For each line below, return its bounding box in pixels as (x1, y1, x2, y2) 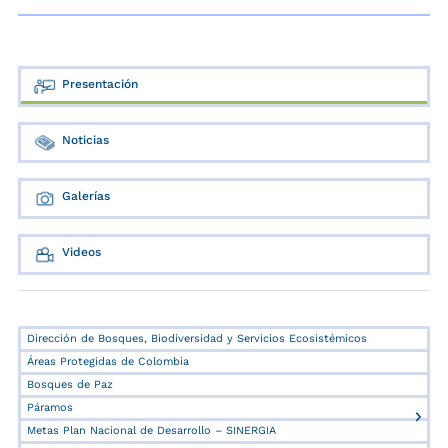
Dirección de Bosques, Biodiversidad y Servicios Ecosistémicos (27, 332, 367, 346)
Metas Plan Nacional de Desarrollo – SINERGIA (27, 424, 276, 438)
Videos (62, 245, 101, 260)
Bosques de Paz (27, 378, 113, 392)
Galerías (62, 189, 110, 204)
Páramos (27, 401, 73, 415)
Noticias (62, 133, 109, 148)
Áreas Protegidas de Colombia (27, 355, 189, 369)
